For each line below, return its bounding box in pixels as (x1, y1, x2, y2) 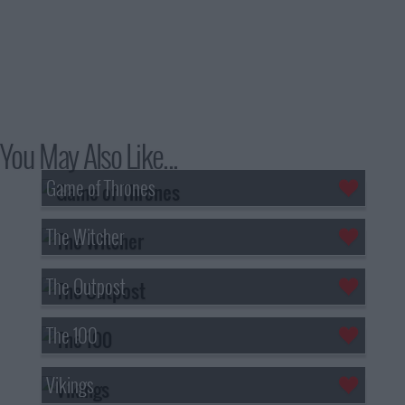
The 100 (45, 321, 98, 350)
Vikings (45, 370, 94, 399)
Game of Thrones (45, 174, 155, 202)
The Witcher (45, 222, 124, 251)
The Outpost (45, 271, 126, 300)
